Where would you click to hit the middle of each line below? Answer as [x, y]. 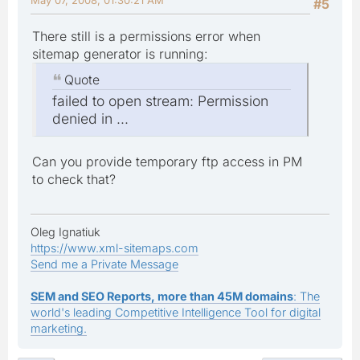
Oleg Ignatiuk [65, 232]
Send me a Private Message [104, 264]
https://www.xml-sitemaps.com [115, 248]
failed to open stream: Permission [160, 101]
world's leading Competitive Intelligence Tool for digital [176, 313]
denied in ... [90, 119]
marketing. [59, 329]
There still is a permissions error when [146, 36]
